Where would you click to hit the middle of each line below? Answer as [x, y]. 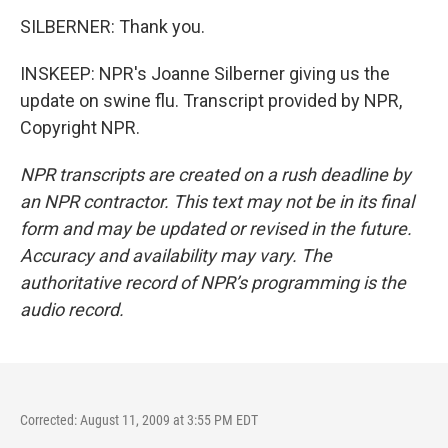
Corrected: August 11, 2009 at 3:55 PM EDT [139, 420]
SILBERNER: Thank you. [112, 26]
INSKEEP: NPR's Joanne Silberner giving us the [205, 73]
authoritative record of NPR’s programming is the [213, 282]
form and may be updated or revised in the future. [216, 228]
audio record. [72, 309]
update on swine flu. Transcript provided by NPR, [211, 100]
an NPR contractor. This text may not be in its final [217, 201]
